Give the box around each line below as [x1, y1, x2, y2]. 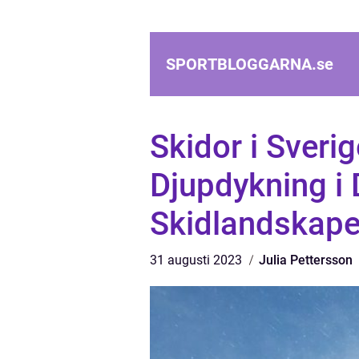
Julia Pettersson [259, 252, 353, 268]
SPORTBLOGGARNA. [166, 54, 317, 74]
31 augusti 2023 [150, 252, 245, 268]
